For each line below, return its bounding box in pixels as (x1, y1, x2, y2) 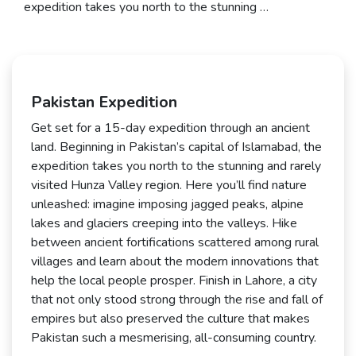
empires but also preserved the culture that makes (31, 310, 310, 328)
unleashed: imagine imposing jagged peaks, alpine (31, 195, 304, 214)
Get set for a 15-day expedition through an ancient (31, 119, 310, 137)
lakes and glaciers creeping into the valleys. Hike (31, 215, 297, 233)
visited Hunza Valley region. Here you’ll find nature (31, 176, 307, 195)
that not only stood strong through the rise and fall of (31, 291, 323, 309)
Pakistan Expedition (31, 91, 177, 114)
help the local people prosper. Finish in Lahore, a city (31, 272, 317, 290)
